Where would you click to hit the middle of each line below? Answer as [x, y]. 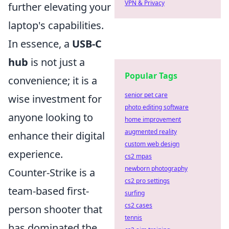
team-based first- [49, 191]
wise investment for [55, 99]
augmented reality [151, 132]
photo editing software [157, 107]
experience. [36, 154]
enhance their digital [56, 136]
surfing [135, 193]
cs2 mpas [138, 156]
